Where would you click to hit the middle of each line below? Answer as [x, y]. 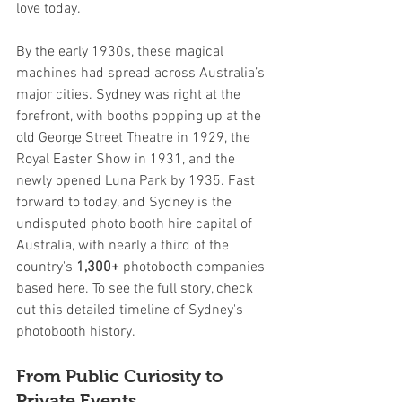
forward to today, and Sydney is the [126, 202]
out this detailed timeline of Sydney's [131, 310]
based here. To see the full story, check [136, 288]
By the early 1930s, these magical [122, 52]
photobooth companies [194, 267]
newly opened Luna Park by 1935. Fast [137, 181]
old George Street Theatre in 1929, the [135, 138]
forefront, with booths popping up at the [140, 116]
